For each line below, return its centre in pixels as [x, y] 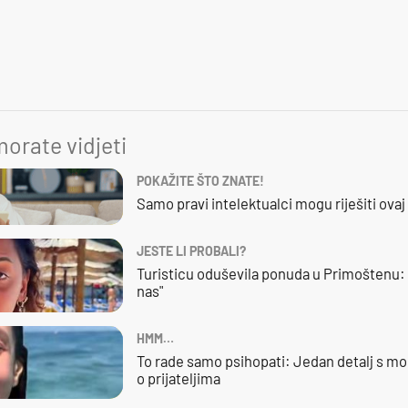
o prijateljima [178, 378]
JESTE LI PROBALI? [191, 250]
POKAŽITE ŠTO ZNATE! [200, 181]
